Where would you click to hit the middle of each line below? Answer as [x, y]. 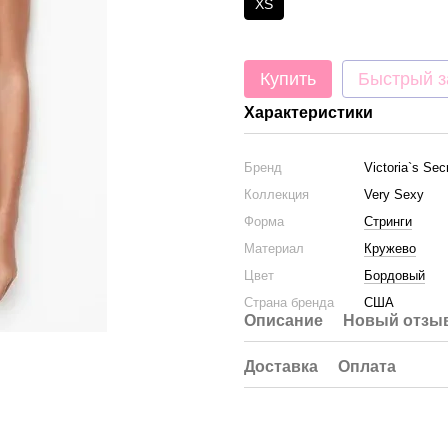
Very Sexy [394, 194]
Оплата [367, 366]
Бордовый [394, 275]
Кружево [390, 248]
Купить [288, 79]
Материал [274, 248]
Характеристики [308, 112]
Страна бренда [289, 302]
